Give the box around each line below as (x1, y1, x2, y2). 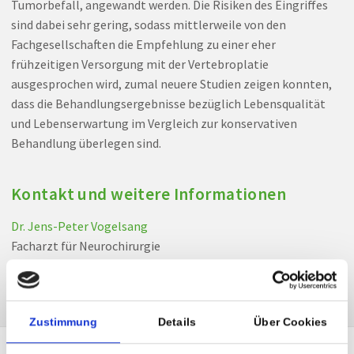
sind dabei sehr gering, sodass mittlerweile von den (10, 17, 286, 33)
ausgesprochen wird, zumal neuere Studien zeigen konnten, (10, 76, 332, 92)
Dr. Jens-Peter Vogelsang (10, 218, 148, 235)
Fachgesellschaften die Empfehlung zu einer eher (10, 36, 276, 53)
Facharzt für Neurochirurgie (10, 238, 160, 254)
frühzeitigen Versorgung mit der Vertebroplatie (10, 56, 269, 73)
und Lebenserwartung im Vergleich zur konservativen (10, 115, 297, 132)
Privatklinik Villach (10, 258, 113, 274)
